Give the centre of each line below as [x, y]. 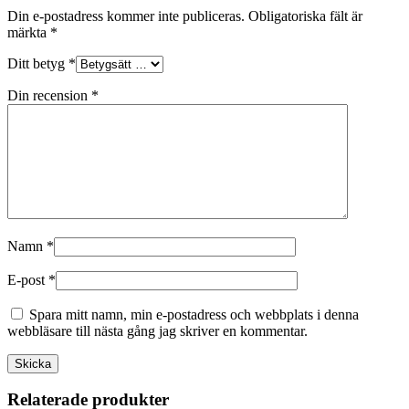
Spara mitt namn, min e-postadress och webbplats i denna [194, 314]
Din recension [49, 95]
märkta [29, 32]
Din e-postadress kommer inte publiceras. [126, 16]
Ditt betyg [38, 63]
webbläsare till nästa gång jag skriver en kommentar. [157, 330]
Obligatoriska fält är [305, 16]
